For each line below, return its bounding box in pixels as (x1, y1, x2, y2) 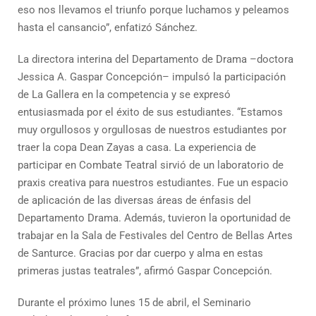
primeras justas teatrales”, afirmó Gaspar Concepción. (18, 265, 272, 277)
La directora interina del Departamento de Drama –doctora (18, 53, 293, 66)
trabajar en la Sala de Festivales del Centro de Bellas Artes (18, 229, 293, 242)
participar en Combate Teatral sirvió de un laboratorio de (18, 159, 284, 171)
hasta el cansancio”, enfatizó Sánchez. (18, 21, 197, 34)
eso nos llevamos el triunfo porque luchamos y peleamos (18, 4, 289, 16)
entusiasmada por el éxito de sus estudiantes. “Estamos (18, 106, 283, 119)
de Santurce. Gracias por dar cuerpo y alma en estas (18, 247, 263, 260)
